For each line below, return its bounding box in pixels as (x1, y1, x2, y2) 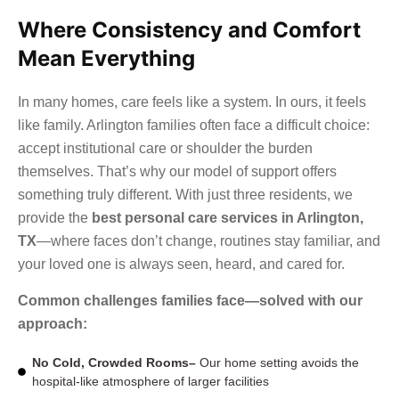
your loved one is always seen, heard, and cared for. (18, 256, 345, 273)
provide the (18, 210, 92, 226)
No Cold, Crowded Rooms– (32, 354, 200, 370)
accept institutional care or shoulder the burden (18, 141, 313, 157)
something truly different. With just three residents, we (18, 187, 353, 203)
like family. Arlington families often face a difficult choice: (18, 118, 370, 134)
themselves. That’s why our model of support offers (18, 164, 337, 180)
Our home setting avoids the (199, 354, 360, 370)
